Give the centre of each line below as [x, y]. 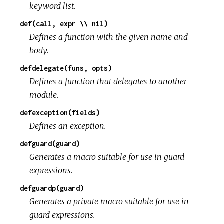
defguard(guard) [50, 144]
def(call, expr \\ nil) [64, 24]
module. [44, 95]
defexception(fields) [60, 113]
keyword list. [53, 6]
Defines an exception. [68, 126]
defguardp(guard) [52, 188]
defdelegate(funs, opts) [66, 68]
